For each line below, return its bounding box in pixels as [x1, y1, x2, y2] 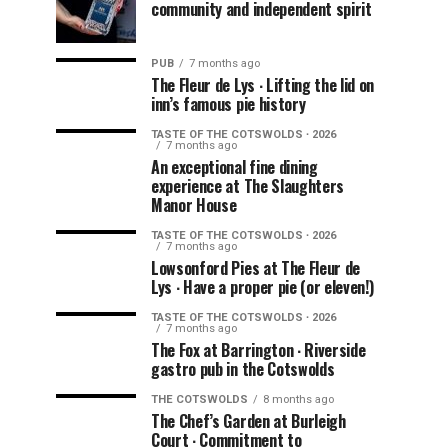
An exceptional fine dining [151, 154, 318, 179]
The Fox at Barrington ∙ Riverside [151, 337, 366, 362]
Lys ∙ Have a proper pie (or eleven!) [151, 274, 374, 299]
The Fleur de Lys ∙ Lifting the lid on [151, 72, 375, 97]
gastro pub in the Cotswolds [151, 356, 335, 381]
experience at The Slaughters [151, 173, 345, 198]
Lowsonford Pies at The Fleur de [151, 255, 361, 280]
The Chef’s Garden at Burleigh [151, 408, 346, 433]
